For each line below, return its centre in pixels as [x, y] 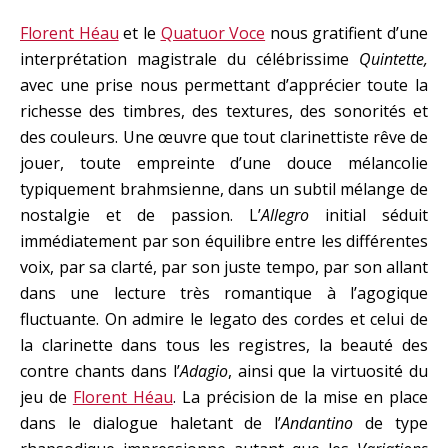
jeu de [46, 397]
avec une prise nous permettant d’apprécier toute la [224, 85]
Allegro [285, 215]
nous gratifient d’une [346, 33]
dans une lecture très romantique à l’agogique [224, 293]
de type [391, 423]
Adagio [203, 371]
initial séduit [368, 215]
